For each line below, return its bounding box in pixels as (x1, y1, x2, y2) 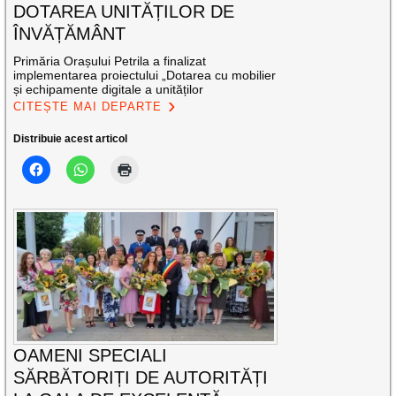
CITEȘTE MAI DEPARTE (13, 100, 163, 114)
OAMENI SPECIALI (13, 345, 168, 365)
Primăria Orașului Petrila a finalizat (13, 54, 207, 69)
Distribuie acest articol (13, 133, 128, 146)
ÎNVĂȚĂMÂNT (13, 24, 126, 44)
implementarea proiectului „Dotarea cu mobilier (13, 68, 277, 83)
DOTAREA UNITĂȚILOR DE (13, 2, 235, 22)
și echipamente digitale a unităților (13, 82, 204, 97)
